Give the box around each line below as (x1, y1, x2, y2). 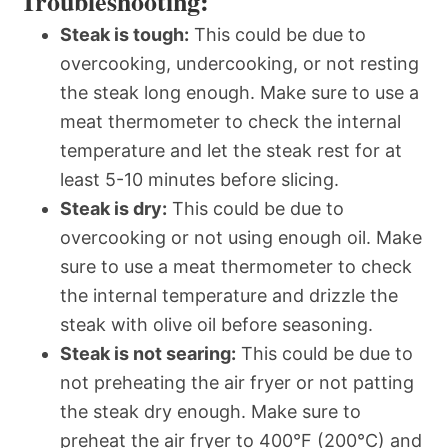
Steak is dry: (60, 197, 167, 219)
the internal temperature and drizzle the (60, 284, 398, 306)
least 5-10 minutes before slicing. (60, 168, 339, 190)
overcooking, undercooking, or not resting (60, 52, 419, 74)
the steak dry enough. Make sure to (60, 400, 361, 422)
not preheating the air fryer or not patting (60, 371, 414, 393)
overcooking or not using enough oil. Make (60, 226, 422, 248)
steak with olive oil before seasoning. (60, 313, 373, 335)
